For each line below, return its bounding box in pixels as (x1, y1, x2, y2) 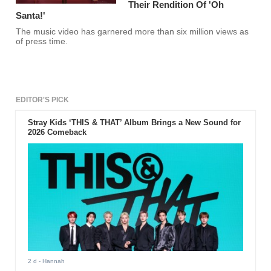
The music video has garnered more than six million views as (16, 27, 249, 37)
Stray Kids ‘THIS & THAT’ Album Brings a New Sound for (27, 118, 241, 128)
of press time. (16, 37, 68, 47)
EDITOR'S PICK (16, 96, 70, 105)
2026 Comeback (27, 128, 87, 137)
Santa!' (16, 10, 46, 21)
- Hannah (36, 257, 65, 264)
